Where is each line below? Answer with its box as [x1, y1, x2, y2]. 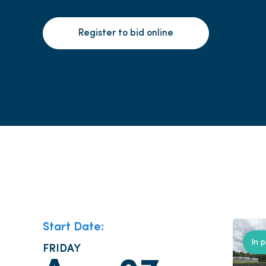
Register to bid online [78, 28, 173, 39]
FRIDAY [43, 240, 81, 255]
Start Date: [43, 217, 104, 233]
